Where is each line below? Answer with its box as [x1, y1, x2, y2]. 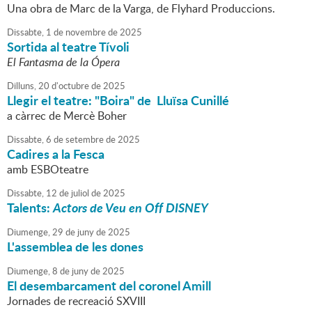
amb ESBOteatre [7, 162, 88, 178]
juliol [69, 187, 89, 200]
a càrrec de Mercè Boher [7, 108, 127, 124]
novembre [63, 26, 106, 39]
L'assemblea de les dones [7, 237, 143, 256]
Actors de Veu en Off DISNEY [53, 198, 208, 217]
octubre [58, 79, 89, 93]
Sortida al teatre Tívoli [7, 38, 130, 56]
